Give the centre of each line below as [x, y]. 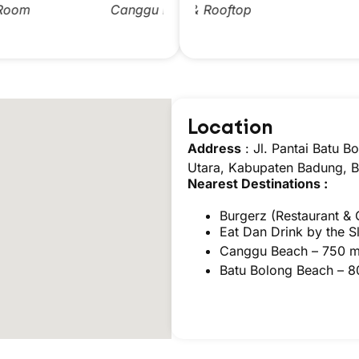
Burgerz [243, 216]
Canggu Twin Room [273, 10]
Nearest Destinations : [257, 184]
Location [230, 127]
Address [214, 149]
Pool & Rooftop [86, 10]
